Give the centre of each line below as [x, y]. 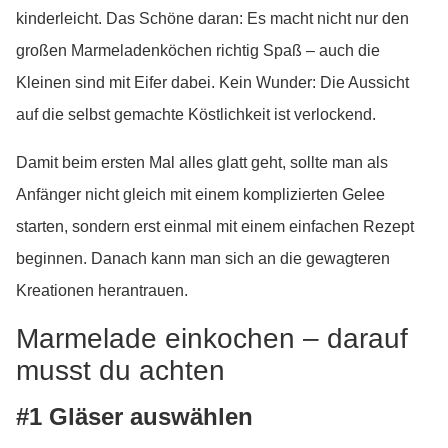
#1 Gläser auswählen [134, 416]
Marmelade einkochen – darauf [212, 338]
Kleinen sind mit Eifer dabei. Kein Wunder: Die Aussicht [212, 82]
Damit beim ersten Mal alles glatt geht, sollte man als [202, 162]
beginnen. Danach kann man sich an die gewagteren [203, 258]
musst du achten [120, 370]
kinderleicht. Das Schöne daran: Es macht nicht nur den [212, 18]
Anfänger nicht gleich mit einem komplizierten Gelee [200, 194]
